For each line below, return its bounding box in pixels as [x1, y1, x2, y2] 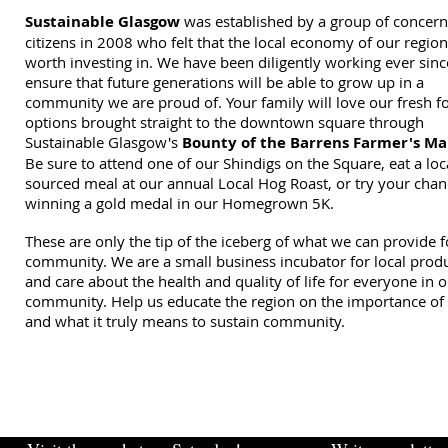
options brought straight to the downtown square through [25, 112, 424, 132]
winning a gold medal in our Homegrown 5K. [25, 193, 334, 213]
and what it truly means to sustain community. [25, 311, 345, 331]
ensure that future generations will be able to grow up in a [25, 72, 424, 92]
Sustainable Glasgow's [25, 132, 182, 152]
